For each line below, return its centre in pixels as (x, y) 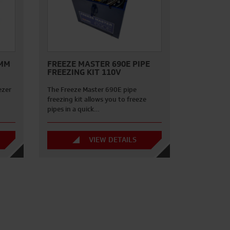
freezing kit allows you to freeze (97, 99)
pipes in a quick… (73, 109)
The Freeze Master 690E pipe (92, 89)
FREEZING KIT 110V (84, 72)
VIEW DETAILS (112, 140)
